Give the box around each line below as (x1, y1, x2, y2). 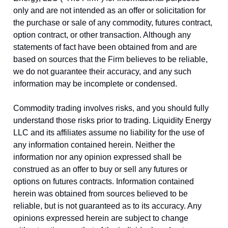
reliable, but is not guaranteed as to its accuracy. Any (13, 201, 202, 210)
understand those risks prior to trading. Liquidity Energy (13, 116, 211, 125)
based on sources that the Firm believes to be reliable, (13, 54, 208, 64)
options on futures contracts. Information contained (13, 177, 194, 186)
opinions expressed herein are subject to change (13, 213, 188, 222)
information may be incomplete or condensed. (13, 79, 177, 88)
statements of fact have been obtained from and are (13, 42, 197, 51)
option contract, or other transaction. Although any (13, 30, 191, 39)
